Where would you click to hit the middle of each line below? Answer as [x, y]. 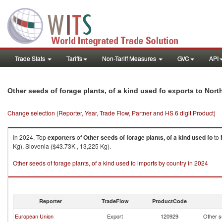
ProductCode [169, 201]
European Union [34, 216]
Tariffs [74, 58]
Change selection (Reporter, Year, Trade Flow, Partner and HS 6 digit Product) [111, 113]
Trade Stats [31, 58]
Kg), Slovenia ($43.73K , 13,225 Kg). [62, 146]
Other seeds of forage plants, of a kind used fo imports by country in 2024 [111, 163]
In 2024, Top [30, 137]
